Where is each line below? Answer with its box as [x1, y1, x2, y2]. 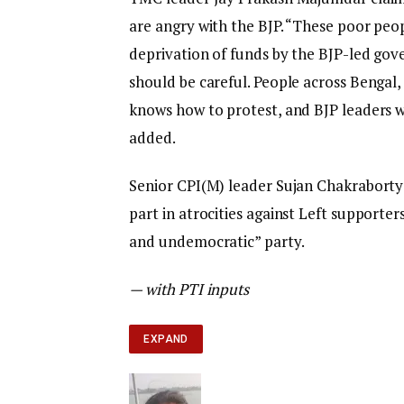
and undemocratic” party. [129, 231, 305, 252]
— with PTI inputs [129, 279, 250, 300]
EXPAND [143, 333, 188, 346]
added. [129, 126, 176, 148]
